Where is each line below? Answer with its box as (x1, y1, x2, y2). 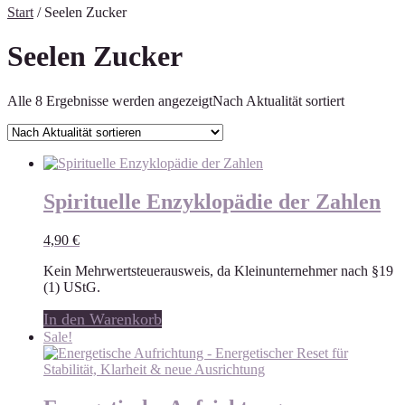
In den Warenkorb (43, 309, 162, 328)
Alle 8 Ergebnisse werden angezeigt (7, 92, 212, 108)
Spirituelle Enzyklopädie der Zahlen (43, 189, 381, 213)
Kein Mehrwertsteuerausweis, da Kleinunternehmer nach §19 (43, 262, 393, 278)
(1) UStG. (43, 278, 100, 295)
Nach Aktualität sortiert (212, 92, 344, 108)
